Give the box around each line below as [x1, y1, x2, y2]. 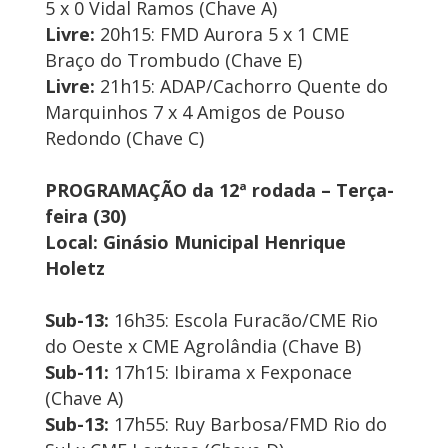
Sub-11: [45, 360, 109, 385]
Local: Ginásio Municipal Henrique [45, 230, 346, 255]
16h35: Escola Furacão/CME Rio [114, 308, 378, 333]
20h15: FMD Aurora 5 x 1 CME [95, 22, 349, 47]
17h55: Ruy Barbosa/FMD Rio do [109, 412, 387, 437]
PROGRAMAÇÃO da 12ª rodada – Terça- [45, 178, 394, 203]
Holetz [45, 256, 105, 281]
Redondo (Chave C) [45, 126, 204, 151]
